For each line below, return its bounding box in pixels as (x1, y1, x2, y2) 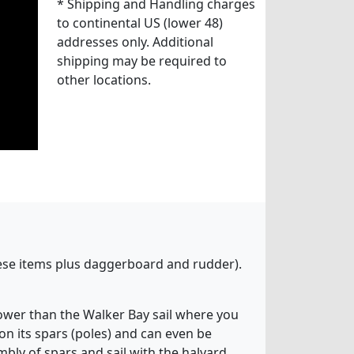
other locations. (56, 70, 151, 88)
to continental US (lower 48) (56, 13, 223, 32)
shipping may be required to (56, 51, 227, 70)
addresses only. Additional (56, 32, 213, 51)
